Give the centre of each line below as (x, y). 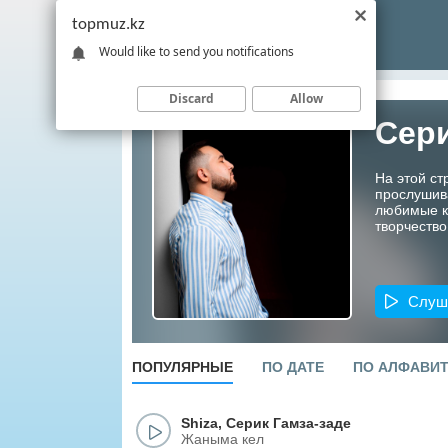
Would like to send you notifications (196, 51)
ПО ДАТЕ (293, 367)
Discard (191, 98)
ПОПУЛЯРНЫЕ (182, 367)
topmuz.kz (108, 24)
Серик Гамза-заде (288, 422)
